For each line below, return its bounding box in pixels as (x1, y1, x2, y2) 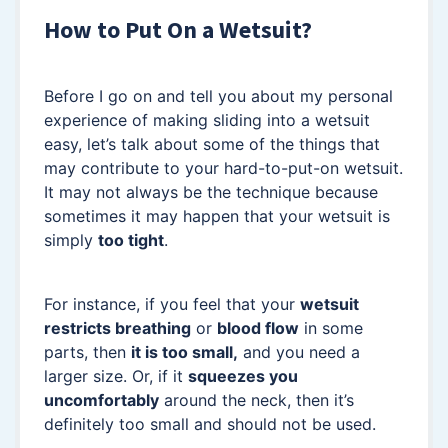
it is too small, (131, 342, 238, 363)
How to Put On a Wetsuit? (44, 14, 312, 46)
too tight (98, 230, 164, 251)
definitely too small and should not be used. (44, 414, 376, 435)
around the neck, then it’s (159, 390, 354, 411)
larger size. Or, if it (44, 366, 188, 387)
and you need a (238, 342, 360, 363)
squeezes (188, 366, 265, 387)
